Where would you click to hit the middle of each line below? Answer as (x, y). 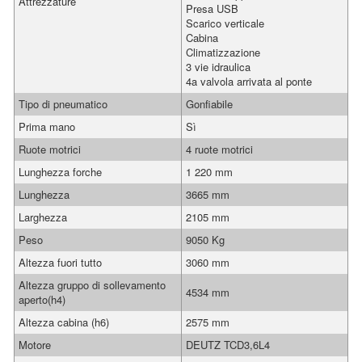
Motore (35, 345)
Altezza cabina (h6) (64, 322)
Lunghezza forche (60, 172)
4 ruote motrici (219, 149)
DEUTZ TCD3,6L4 (228, 345)
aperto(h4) (42, 299)
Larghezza (43, 217)
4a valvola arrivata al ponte (249, 81)
